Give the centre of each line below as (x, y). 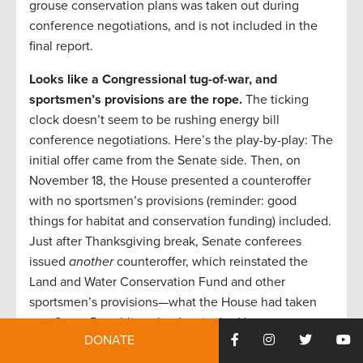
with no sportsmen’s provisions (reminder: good (163, 201)
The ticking (277, 100)
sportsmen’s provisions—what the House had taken (173, 303)
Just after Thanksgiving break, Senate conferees (165, 242)
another (91, 262)
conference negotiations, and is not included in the (173, 26)
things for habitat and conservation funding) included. (180, 222)
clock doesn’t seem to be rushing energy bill (154, 120)
